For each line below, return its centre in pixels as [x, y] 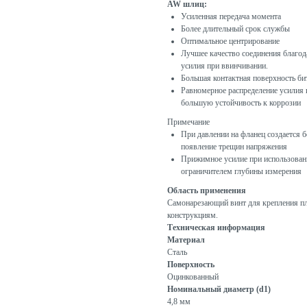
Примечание [188, 122]
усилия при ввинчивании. [224, 66]
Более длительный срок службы [235, 29]
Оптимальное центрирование [230, 41]
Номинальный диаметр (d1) [219, 290]
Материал [186, 240]
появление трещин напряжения [234, 147]
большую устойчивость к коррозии [241, 103]
